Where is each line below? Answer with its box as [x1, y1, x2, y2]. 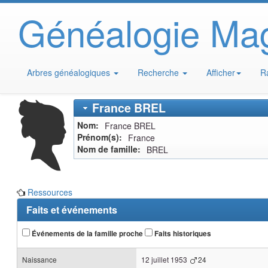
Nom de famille [77, 143, 138, 155]
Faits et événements [26, 203, 118, 217]
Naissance [22, 254, 57, 264]
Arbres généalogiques [27, 66, 112, 78]
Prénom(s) [77, 131, 120, 143]
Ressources [28, 186, 73, 198]
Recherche [138, 66, 181, 78]
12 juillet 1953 [141, 254, 188, 264]
